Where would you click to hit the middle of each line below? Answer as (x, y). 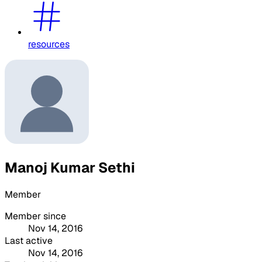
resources (49, 44)
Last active (29, 240)
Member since (35, 216)
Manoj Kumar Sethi (70, 167)
